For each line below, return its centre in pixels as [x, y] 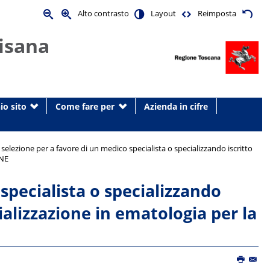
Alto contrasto [103, 14]
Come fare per [85, 106]
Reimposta [217, 14]
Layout [163, 14]
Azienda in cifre [176, 106]
